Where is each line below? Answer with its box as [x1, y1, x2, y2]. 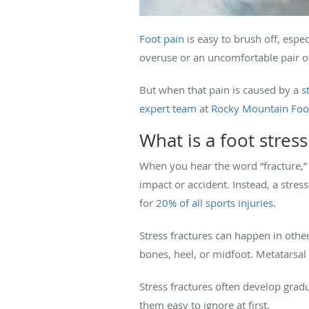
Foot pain [139, 31, 184, 46]
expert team [139, 101, 197, 115]
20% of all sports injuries [156, 195, 273, 210]
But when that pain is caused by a [139, 82, 301, 97]
